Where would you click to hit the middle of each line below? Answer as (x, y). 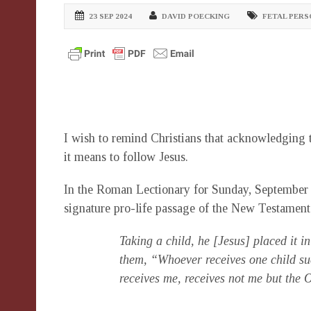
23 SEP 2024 (110, 16)
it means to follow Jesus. (126, 157)
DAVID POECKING (196, 16)
